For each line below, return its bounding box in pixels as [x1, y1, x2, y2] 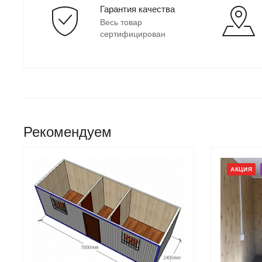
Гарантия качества [100, 4, 175, 14]
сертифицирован [100, 29, 166, 39]
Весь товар [100, 17, 142, 27]
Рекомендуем [23, 123, 112, 140]
